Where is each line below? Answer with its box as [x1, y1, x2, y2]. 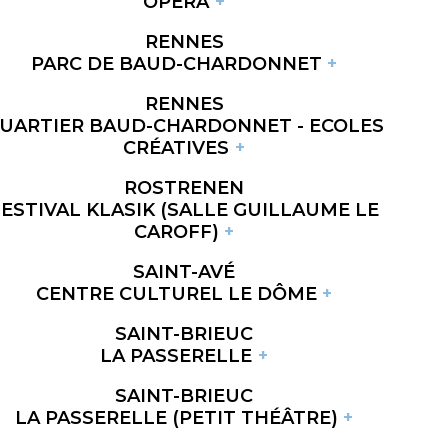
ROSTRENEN [124, 176, 244, 199]
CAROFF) [133, 220, 219, 243]
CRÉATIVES [123, 136, 230, 159]
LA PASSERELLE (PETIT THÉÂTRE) [14, 406, 338, 429]
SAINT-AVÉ [133, 260, 235, 283]
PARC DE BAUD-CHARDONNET [30, 52, 322, 75]
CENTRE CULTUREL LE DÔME [35, 282, 317, 305]
